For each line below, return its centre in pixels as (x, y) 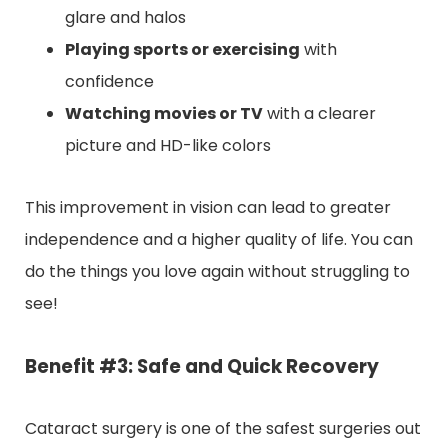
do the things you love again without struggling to (217, 271)
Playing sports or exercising (182, 49)
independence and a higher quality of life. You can (219, 239)
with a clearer (319, 113)
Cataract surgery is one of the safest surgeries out (223, 428)
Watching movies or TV (164, 113)
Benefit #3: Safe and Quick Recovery (202, 366)
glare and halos (125, 17)
